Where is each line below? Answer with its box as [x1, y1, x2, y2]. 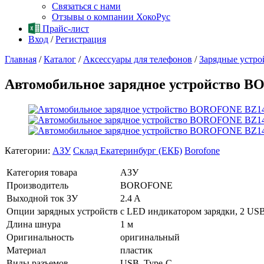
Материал [6, 245, 46, 255]
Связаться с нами [52, 1, 121, 11]
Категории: [5, 145, 52, 156]
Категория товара [6, 167, 77, 177]
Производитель [6, 180, 68, 190]
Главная [5, 54, 37, 64]
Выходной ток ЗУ [6, 193, 78, 203]
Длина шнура [6, 219, 61, 229]
